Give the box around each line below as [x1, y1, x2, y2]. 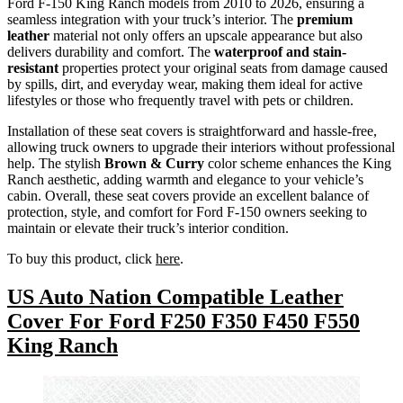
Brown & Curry [104, 155, 204, 171]
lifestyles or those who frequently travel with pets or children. [7, 92, 354, 108]
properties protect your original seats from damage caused [58, 59, 388, 76]
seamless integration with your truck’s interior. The [7, 11, 297, 27]
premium [297, 11, 353, 27]
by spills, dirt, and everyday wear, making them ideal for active [7, 76, 363, 92]
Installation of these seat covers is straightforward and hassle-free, [7, 122, 377, 139]
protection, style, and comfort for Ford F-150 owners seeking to [7, 203, 367, 219]
